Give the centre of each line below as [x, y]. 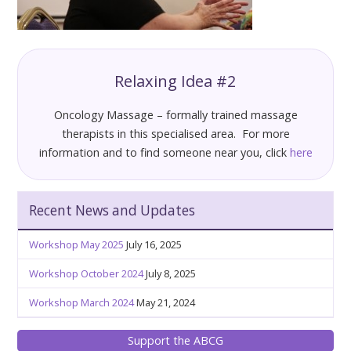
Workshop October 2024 [87, 274]
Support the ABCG [175, 340]
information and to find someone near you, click [164, 153]
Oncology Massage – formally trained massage [175, 115]
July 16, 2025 [154, 245]
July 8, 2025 [171, 274]
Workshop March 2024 [82, 303]
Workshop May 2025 [77, 245]
